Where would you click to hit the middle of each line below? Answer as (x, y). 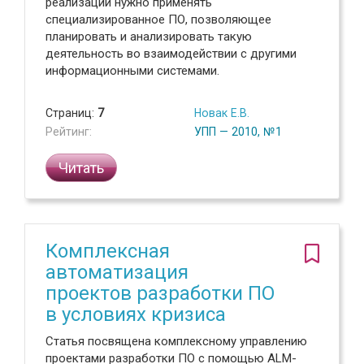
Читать (81, 168)
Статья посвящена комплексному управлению (176, 341)
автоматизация (117, 272)
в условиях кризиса (136, 314)
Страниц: (71, 113)
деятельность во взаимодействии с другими (171, 54)
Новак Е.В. (222, 113)
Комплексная (108, 251)
